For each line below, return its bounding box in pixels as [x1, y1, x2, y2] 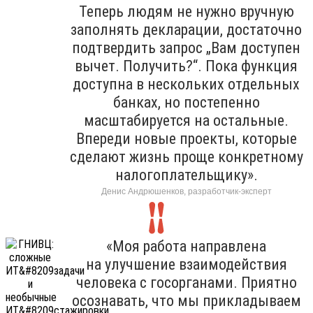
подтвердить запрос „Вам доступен [72, 38, 300, 57]
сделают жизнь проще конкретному [69, 147, 303, 166]
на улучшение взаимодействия [85, 255, 287, 273]
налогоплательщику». [115, 166, 258, 184]
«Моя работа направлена [106, 237, 266, 255]
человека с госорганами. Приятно [75, 273, 297, 291]
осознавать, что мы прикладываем [71, 291, 301, 310]
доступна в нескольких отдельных [73, 75, 300, 93]
